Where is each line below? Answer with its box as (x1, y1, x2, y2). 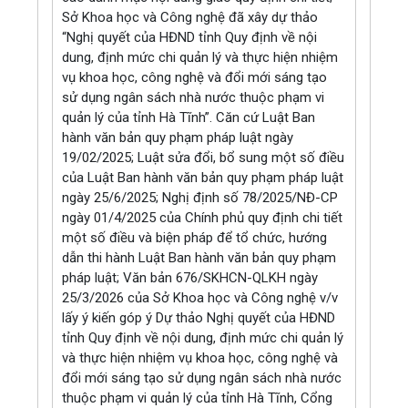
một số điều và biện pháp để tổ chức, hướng (62, 229, 328, 246)
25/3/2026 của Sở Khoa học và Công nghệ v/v (62, 289, 339, 306)
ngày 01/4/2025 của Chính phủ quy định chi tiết (62, 209, 343, 226)
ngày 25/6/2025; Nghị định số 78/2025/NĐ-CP (62, 189, 339, 206)
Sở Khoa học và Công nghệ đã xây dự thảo (62, 8, 319, 25)
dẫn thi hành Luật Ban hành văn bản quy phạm (62, 249, 337, 266)
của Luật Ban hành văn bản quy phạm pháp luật (62, 168, 344, 186)
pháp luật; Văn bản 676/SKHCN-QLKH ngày (62, 269, 319, 286)
